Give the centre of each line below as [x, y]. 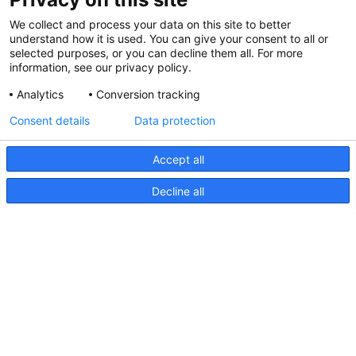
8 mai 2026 [139, 40]
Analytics [40, 94]
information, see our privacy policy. [101, 67]
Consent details [50, 120]
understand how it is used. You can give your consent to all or [169, 39]
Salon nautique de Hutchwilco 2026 [205, 17]
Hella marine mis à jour [171, 103]
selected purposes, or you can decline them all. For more [156, 53]
